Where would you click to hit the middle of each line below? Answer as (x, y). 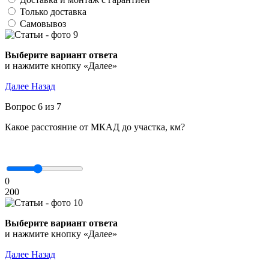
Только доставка (53, 12)
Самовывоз (43, 24)
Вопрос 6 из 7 (33, 107)
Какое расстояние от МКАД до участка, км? (95, 127)
